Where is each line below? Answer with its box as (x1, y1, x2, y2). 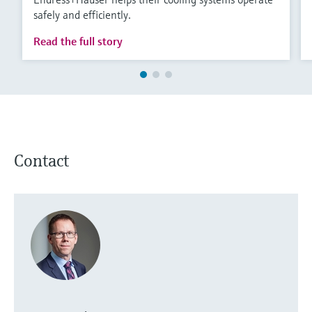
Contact (14, 150, 69, 172)
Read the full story (33, 34, 123, 49)
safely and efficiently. (33, 8, 131, 22)
